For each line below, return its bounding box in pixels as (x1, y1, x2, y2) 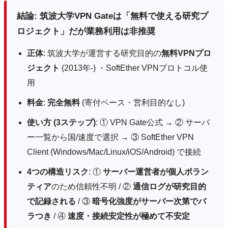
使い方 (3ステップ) (27, 118, 96, 127)
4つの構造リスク (27, 167, 89, 176)
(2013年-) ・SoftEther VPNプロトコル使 (60, 63, 208, 72)
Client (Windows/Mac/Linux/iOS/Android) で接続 (27, 147, 201, 156)
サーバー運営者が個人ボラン (103, 167, 209, 176)
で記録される (27, 196, 76, 206)
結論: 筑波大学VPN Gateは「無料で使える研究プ (17, 11, 208, 21)
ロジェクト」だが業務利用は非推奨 (17, 26, 155, 36)
